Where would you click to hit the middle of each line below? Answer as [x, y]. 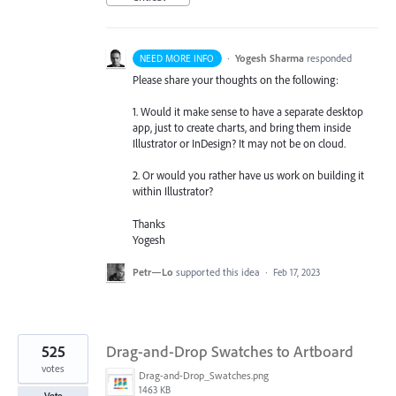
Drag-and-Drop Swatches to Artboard [230, 351]
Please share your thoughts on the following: [236, 79]
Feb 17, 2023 [297, 272]
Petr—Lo [153, 271]
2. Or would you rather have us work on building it [248, 175]
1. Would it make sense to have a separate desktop [248, 112]
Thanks [149, 223]
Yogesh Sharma [269, 57]
